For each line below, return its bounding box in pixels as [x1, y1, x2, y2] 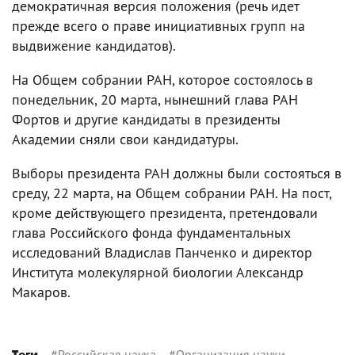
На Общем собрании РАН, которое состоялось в [12, 71, 313, 89]
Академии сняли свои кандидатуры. [12, 130, 239, 148]
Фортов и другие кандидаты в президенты [12, 110, 281, 128]
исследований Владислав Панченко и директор [12, 243, 312, 261]
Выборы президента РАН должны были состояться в [12, 164, 342, 182]
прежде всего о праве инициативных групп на [12, 17, 305, 35]
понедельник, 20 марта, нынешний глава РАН [12, 90, 298, 109]
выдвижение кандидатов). [12, 36, 176, 55]
